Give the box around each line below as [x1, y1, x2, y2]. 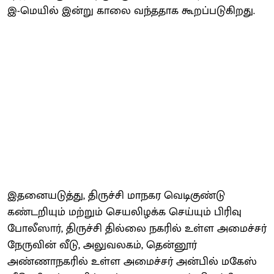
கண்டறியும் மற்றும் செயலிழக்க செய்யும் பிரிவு [7, 202, 242, 221]
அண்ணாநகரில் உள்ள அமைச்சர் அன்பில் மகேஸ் [7, 252, 257, 271]
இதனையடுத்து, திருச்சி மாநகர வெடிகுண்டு [7, 186, 225, 205]
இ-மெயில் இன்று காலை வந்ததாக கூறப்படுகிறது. [7, 1, 255, 20]
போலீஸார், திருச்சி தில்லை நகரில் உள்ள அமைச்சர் [7, 219, 267, 238]
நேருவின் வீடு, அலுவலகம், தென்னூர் [7, 235, 197, 254]
